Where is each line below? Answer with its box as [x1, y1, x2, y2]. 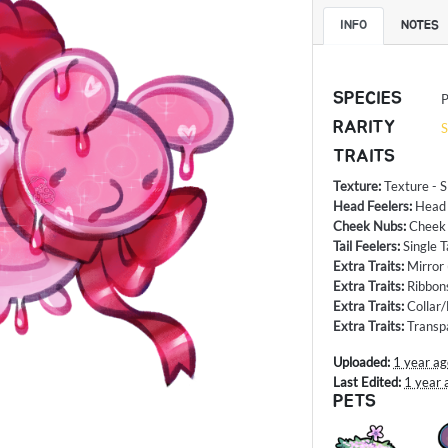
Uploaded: [333, 354, 391, 371]
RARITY [333, 119, 396, 138]
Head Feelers [333, 198, 410, 215]
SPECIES [333, 90, 403, 109]
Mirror [407, 258, 445, 275]
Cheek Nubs [333, 218, 404, 235]
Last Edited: [333, 374, 402, 391]
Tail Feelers [333, 238, 398, 255]
